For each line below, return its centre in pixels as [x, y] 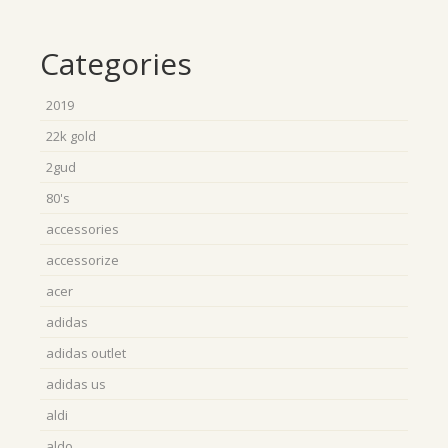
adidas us [76, 384]
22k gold [71, 136]
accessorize [82, 260]
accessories [82, 229]
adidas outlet [86, 353]
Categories [116, 63]
